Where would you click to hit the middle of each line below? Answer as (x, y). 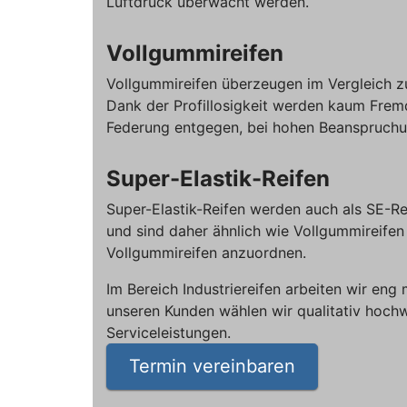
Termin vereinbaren (212, 367)
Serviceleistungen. (169, 333)
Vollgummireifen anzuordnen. (206, 253)
